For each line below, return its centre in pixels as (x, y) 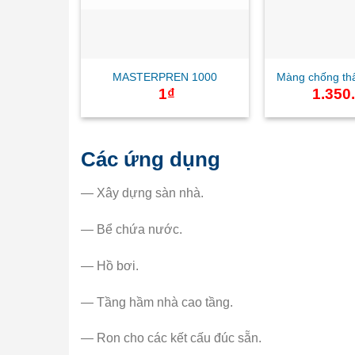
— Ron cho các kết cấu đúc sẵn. (171, 338)
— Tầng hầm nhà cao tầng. (157, 302)
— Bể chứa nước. (132, 230)
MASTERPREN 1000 (165, 76)
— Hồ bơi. (110, 265)
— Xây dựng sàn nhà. (142, 193)
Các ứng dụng (151, 160)
